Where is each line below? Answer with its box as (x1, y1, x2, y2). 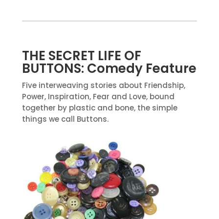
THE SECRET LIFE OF (22, 47, 141, 65)
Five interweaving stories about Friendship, (22, 80, 185, 91)
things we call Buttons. (22, 114, 109, 125)
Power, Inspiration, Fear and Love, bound (22, 91, 175, 102)
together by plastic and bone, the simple (22, 103, 177, 113)
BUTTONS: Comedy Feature (22, 60, 197, 78)
